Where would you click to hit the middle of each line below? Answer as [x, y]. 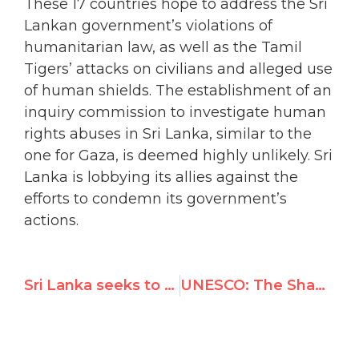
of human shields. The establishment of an [178, 90]
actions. [51, 220]
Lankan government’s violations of [148, 25]
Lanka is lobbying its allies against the [161, 177]
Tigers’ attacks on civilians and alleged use [178, 69]
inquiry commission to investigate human [175, 112]
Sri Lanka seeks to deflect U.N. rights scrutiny [169, 286]
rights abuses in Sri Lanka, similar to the [168, 133]
